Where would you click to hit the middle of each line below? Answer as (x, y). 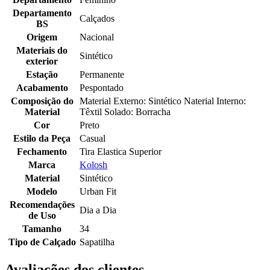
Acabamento (42, 88)
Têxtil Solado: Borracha (125, 112)
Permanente (102, 75)
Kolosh (93, 165)
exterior (42, 61)
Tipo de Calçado (42, 242)
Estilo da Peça (42, 139)
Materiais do (42, 51)
